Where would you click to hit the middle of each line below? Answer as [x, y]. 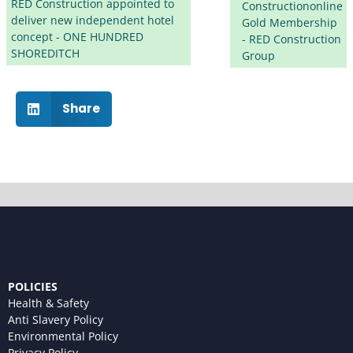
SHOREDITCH [45, 53]
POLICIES [33, 286]
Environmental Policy [63, 336]
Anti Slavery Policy [56, 319]
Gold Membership [290, 22]
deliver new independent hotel [93, 20]
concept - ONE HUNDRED [77, 36]
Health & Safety [48, 303]
